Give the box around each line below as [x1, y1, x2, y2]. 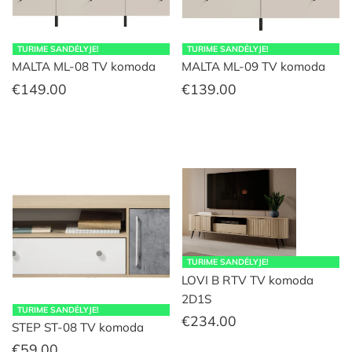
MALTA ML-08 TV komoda [12, 59, 156, 75]
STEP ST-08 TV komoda [12, 319, 144, 335]
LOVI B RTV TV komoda [181, 272, 313, 288]
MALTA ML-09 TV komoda [181, 59, 325, 75]
